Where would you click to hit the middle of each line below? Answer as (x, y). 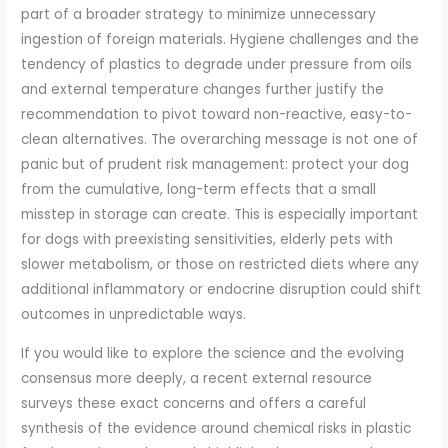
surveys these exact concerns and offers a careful (194, 403)
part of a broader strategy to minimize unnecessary (199, 15)
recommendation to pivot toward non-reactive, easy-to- (217, 115)
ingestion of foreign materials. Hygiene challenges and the (220, 40)
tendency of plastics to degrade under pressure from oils (217, 65)
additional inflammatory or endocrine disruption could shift (221, 290)
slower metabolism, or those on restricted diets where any (220, 265)
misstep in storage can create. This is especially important (220, 215)
